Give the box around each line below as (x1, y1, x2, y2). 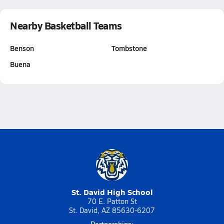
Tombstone (111, 43, 147, 53)
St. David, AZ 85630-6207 (69, 205, 155, 215)
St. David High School (71, 186, 153, 197)
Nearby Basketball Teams (10, 18, 122, 32)
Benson (10, 43, 34, 53)
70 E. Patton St (87, 196, 137, 206)
